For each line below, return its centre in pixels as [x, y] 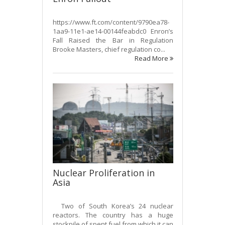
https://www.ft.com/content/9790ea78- [111, 22]
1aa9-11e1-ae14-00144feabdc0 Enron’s [113, 31]
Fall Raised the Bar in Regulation [113, 40]
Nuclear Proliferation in [104, 173]
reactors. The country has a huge [113, 215]
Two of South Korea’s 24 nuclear [113, 206]
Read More [152, 58]
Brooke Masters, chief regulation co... [109, 49]
